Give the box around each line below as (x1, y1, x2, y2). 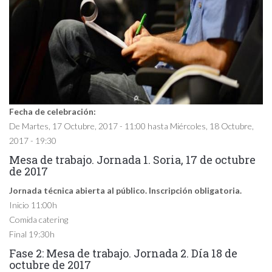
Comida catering (9, 214, 68, 225)
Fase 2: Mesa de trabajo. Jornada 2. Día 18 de (9, 246, 237, 260)
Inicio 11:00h (9, 200, 57, 210)
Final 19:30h (9, 229, 55, 239)
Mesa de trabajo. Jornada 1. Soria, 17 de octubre (9, 152, 256, 167)
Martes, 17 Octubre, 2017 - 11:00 (22, 121, 146, 131)
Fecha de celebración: (9, 106, 98, 117)
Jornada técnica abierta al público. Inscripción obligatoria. (9, 185, 242, 195)
